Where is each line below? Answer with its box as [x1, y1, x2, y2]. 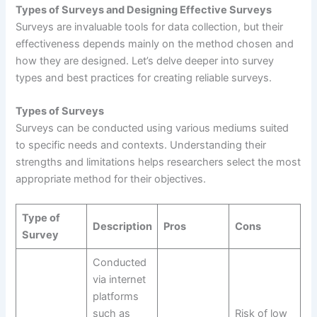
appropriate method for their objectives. [16, 172, 207, 185]
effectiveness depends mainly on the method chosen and [16, 37, 294, 50]
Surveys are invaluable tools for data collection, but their [16, 20, 284, 33]
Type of [21, 212, 60, 225]
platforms [92, 290, 139, 304]
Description [92, 220, 152, 234]
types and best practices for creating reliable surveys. [16, 71, 272, 84]
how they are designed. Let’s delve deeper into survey [16, 54, 275, 67]
